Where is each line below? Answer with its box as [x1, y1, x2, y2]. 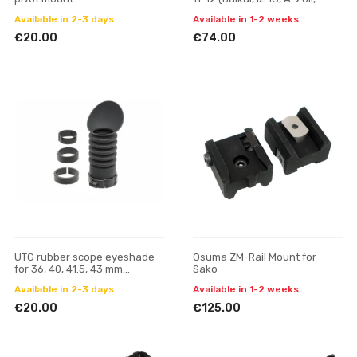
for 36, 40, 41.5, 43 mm [14, 263, 123, 275]
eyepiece [14, 275, 60, 287]
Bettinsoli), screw [193, 5, 277, 17]
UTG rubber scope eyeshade [14, 251, 155, 263]
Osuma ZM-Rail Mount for [193, 251, 316, 263]
